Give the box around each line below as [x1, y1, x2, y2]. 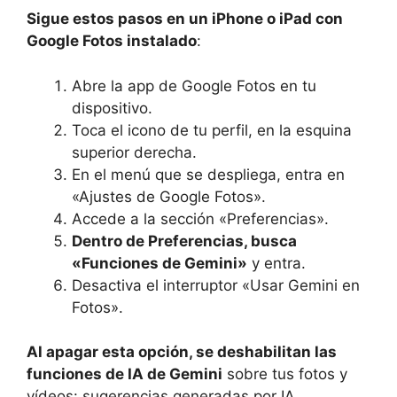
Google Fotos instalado [27, 32, 197, 51]
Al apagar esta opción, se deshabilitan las [27, 343, 337, 362]
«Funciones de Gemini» [72, 253, 247, 272]
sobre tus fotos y [222, 365, 347, 384]
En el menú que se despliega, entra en [72, 165, 345, 183]
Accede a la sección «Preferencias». [72, 209, 329, 228]
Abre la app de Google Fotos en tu [72, 76, 316, 95]
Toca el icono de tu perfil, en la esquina [72, 121, 352, 139]
